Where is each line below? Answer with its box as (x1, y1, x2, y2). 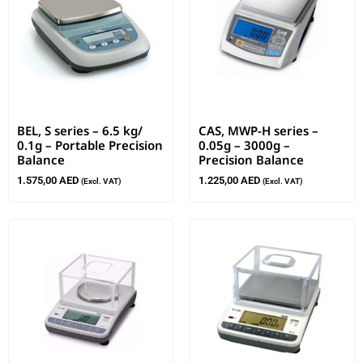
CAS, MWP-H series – (199, 122, 318, 139)
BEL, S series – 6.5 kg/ (17, 122, 143, 139)
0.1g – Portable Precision (17, 136, 163, 153)
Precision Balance (199, 151, 304, 168)
